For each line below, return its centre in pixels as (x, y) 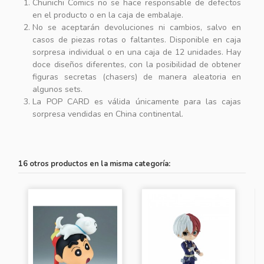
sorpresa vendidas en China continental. (108, 114)
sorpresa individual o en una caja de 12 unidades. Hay (137, 52)
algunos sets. (58, 90)
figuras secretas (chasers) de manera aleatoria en (137, 77)
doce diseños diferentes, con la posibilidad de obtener (137, 65)
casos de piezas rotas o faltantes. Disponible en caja (137, 40)
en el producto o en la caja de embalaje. (108, 15)
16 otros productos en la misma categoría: (95, 164)
